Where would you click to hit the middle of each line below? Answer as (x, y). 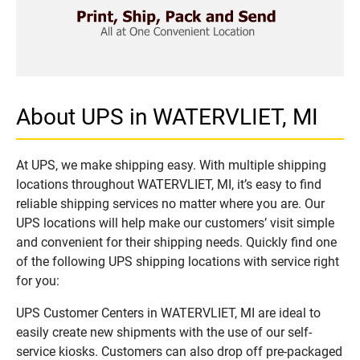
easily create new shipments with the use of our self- (164, 332)
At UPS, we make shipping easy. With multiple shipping (171, 165)
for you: (38, 280)
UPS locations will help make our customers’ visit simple (175, 223)
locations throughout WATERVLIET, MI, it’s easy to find (169, 184)
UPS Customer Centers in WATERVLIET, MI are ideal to (168, 313)
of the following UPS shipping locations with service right (178, 261)
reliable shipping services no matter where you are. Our (170, 203)
